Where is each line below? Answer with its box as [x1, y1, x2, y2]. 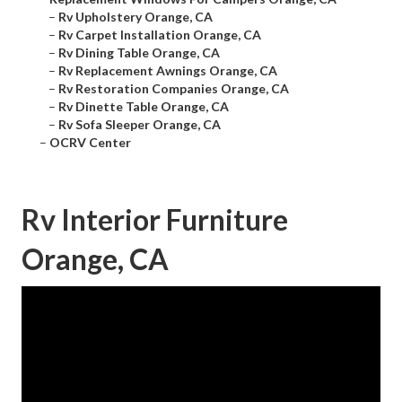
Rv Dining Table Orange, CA [58, 45, 220, 61]
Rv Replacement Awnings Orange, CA [58, 63, 277, 79]
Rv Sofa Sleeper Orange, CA [58, 117, 221, 133]
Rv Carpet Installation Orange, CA [58, 27, 261, 43]
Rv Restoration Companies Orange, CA [58, 81, 289, 97]
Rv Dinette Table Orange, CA [58, 99, 229, 115]
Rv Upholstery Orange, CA [58, 9, 213, 25]
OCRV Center [49, 135, 131, 151]
